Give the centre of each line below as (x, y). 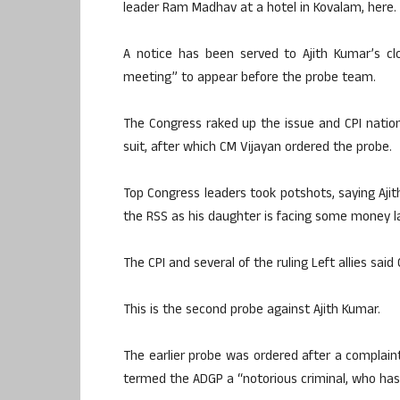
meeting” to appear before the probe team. (250, 79)
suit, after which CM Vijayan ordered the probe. (258, 148)
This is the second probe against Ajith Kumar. (252, 311)
